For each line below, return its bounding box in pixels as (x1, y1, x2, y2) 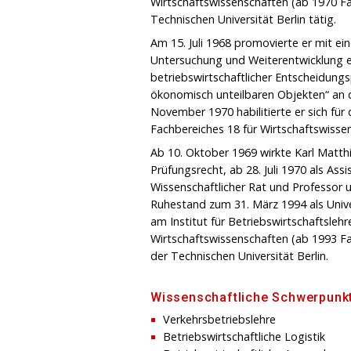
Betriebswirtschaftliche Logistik (163, 328, 325, 344)
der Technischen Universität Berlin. (150, 248, 328, 263)
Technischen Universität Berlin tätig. (150, 11, 336, 27)
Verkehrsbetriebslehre (163, 311, 276, 327)
